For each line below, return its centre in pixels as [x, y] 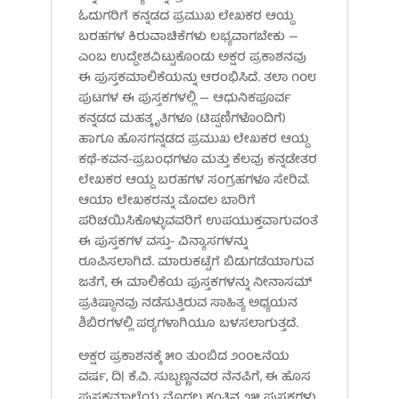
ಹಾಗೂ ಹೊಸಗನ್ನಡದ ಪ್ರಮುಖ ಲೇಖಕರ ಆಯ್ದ [193, 139]
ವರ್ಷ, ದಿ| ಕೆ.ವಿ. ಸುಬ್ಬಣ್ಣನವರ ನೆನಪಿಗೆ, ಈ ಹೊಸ [194, 377]
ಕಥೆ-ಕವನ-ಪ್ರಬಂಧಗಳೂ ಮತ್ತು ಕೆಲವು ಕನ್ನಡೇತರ [197, 160]
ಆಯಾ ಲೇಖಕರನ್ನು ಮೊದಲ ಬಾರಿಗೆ [167, 201]
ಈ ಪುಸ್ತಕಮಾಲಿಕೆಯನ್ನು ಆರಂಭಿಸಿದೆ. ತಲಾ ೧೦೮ [197, 78]
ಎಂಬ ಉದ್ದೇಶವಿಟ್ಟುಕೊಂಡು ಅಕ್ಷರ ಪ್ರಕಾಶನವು [192, 57]
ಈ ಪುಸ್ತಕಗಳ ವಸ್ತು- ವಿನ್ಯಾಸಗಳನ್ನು [163, 242]
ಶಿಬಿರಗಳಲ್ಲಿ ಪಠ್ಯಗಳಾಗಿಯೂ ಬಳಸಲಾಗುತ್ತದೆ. [188, 324]
